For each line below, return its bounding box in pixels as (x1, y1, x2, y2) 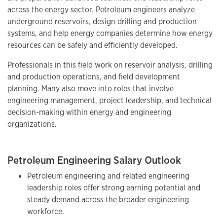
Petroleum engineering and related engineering (27, 170, 189, 181)
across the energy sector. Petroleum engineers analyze (7, 4, 195, 15)
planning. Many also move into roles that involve (7, 83, 174, 94)
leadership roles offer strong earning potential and (27, 182, 200, 193)
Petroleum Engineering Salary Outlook (7, 152, 181, 167)
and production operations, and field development (7, 71, 180, 82)
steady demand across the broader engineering (27, 194, 189, 205)
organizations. (7, 118, 57, 129)
